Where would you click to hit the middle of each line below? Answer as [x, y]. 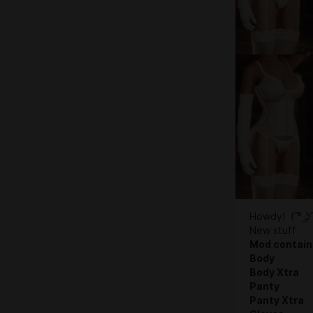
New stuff [273, 230]
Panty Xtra [277, 300]
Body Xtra [274, 272]
